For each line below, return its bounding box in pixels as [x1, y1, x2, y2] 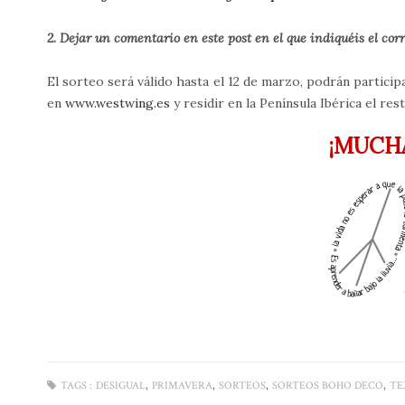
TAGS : [61, 379, 92, 393]
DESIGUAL [96, 379, 146, 393]
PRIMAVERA [152, 379, 212, 393]
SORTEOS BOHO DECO [272, 379, 383, 393]
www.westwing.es [65, 95, 170, 112]
